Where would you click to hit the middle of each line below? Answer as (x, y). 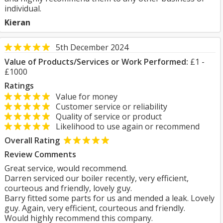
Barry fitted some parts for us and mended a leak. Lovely (110, 198)
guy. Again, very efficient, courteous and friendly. (95, 208)
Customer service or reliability (109, 107)
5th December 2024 (92, 47)
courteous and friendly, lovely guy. (68, 188)
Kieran (17, 22)
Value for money (84, 97)
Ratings (19, 86)
